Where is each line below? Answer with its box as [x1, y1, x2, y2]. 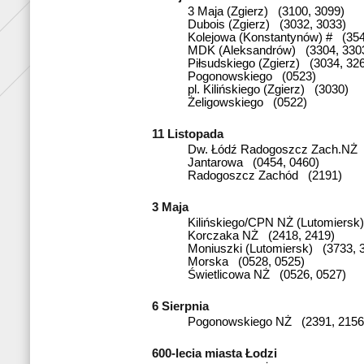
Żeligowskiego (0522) [188, 95, 307, 109]
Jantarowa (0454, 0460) [188, 155, 319, 169]
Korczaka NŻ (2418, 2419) [188, 228, 335, 242]
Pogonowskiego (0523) [188, 69, 316, 83]
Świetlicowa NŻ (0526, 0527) [188, 267, 346, 281]
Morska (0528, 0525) [188, 254, 305, 268]
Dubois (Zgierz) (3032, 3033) [188, 17, 346, 31]
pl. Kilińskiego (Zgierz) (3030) [188, 82, 349, 96]
